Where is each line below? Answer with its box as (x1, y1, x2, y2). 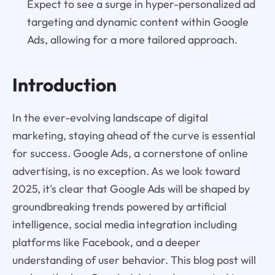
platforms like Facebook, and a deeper (12, 235, 201, 250)
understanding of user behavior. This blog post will (12, 253, 256, 268)
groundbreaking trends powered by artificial (12, 199, 227, 214)
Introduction (12, 73, 117, 97)
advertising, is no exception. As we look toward (12, 164, 240, 179)
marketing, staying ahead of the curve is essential (12, 128, 255, 143)
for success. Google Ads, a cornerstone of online (12, 146, 248, 161)
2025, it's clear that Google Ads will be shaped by (12, 182, 250, 196)
